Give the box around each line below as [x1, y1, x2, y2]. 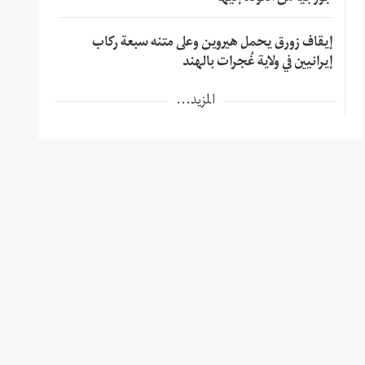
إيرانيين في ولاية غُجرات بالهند [182, 48, 332, 78]
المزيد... [175, 86, 215, 117]
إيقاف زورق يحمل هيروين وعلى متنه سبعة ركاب [91, 29, 332, 59]
